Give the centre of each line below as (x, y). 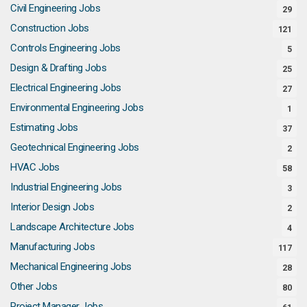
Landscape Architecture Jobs (72, 226)
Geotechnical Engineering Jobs (75, 147)
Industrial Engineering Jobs (66, 187)
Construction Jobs (50, 28)
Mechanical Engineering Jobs (71, 266)
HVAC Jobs (35, 167)
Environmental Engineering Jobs (77, 107)
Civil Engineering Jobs (55, 8)
